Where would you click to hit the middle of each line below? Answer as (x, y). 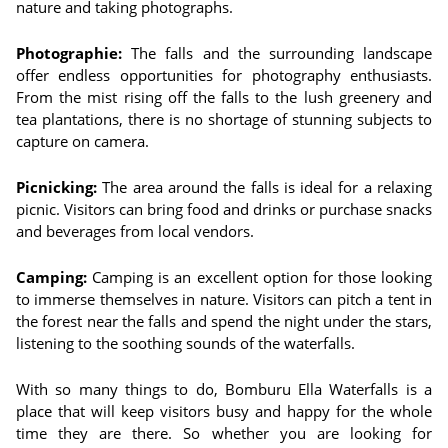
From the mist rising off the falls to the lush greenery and (224, 97)
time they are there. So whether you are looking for (224, 433)
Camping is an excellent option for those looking (259, 277)
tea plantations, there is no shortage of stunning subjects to (224, 119)
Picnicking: (56, 187)
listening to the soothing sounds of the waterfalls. (185, 343)
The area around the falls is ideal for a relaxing (264, 187)
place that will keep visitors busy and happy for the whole (224, 411)
